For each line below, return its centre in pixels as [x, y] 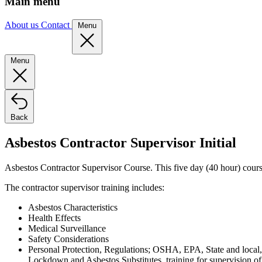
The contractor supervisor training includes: [85, 187]
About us [23, 25]
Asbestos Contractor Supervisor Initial [120, 143]
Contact [56, 25]
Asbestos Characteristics [73, 207]
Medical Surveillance [67, 228]
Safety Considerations [68, 239]
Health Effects [54, 218]
